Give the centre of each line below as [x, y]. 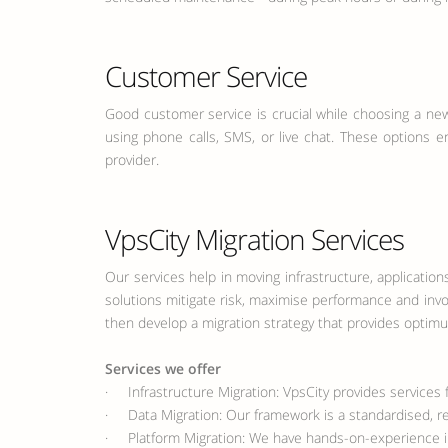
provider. [132, 159]
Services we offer [163, 368]
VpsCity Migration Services [254, 239]
